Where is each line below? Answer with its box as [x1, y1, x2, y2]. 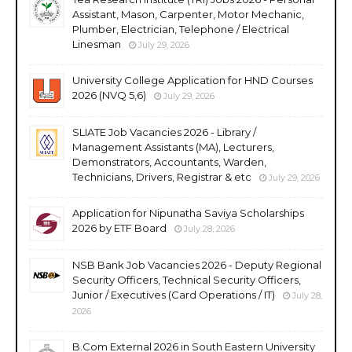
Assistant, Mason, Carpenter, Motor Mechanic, [72, 7, 304, 20]
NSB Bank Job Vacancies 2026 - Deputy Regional [72, 258, 321, 271]
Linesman [72, 37, 121, 50]
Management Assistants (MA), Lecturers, [72, 140, 274, 153]
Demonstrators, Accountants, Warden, [72, 155, 266, 168]
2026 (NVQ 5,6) [72, 88, 146, 101]
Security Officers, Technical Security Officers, [72, 273, 301, 286]
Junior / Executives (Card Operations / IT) [72, 288, 275, 301]
